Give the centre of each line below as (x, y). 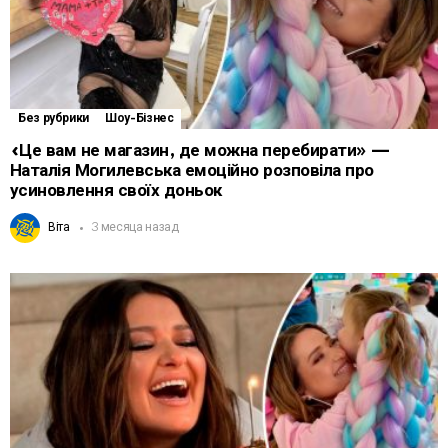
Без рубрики (54, 119)
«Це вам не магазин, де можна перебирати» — (200, 151)
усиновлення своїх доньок (116, 191)
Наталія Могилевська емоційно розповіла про (192, 171)
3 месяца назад (134, 228)
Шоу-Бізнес (139, 119)
